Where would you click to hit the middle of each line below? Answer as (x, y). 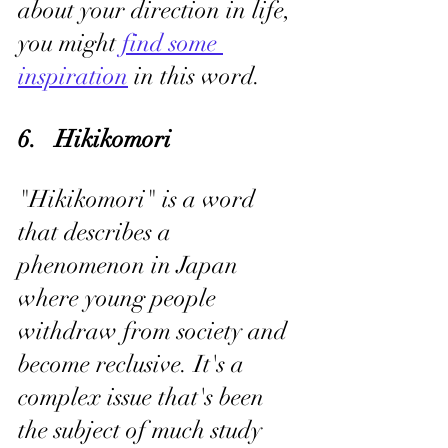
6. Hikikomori (94, 139)
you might (70, 43)
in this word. (194, 76)
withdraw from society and (155, 331)
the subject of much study (143, 430)
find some (172, 43)
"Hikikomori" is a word (139, 199)
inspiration (73, 76)
